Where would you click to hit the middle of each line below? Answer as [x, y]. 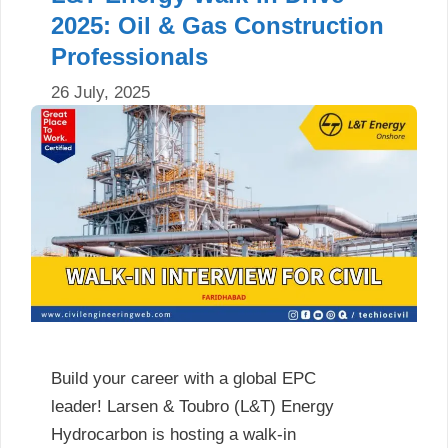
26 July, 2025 [100, 93]
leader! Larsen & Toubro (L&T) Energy [192, 407]
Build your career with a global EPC [183, 379]
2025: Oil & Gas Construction [217, 25]
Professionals [129, 56]
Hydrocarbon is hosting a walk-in [173, 435]
